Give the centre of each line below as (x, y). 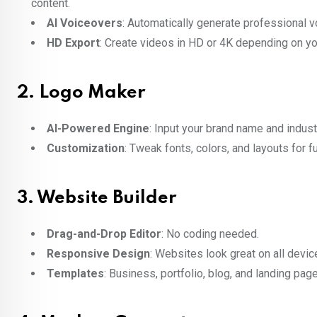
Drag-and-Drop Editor (104, 234)
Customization (86, 149)
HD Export (73, 43)
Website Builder (106, 199)
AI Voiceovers (85, 23)
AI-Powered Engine (98, 129)
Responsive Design (98, 254)
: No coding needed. (210, 234)
